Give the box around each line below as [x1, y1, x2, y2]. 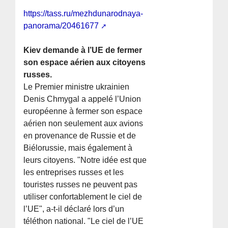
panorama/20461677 [23, 21, 99, 31]
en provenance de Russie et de [23, 131, 136, 140]
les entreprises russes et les [23, 168, 124, 177]
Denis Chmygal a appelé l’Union [23, 95, 141, 104]
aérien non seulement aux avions [23, 119, 144, 128]
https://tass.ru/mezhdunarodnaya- [23, 9, 144, 18]
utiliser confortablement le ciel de [23, 192, 142, 202]
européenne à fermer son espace [23, 107, 143, 116]
